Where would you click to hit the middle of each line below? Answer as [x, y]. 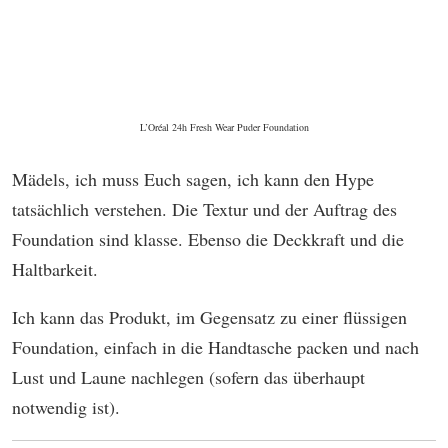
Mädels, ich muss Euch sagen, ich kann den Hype [193, 179]
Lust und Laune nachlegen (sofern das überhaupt [188, 377]
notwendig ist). [66, 407]
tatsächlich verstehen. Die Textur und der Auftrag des [204, 209]
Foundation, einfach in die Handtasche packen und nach [215, 347]
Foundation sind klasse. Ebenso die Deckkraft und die [208, 239]
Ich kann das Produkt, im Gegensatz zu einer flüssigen [209, 317]
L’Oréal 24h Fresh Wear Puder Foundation [224, 127]
